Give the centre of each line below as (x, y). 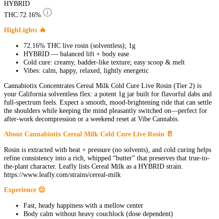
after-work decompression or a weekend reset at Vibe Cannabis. (92, 119)
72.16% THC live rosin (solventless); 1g (79, 45)
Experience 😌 (25, 190)
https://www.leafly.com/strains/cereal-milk (62, 174)
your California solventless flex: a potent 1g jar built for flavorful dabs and (108, 94)
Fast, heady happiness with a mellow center (83, 205)
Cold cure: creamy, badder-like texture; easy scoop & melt (104, 62)
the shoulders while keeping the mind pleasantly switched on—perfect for (106, 111)
